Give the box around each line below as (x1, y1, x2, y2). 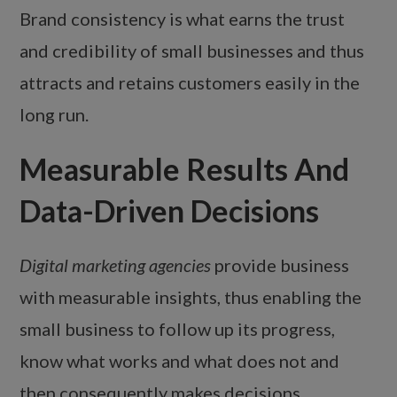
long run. (19, 104, 90, 126)
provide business (211, 254, 350, 276)
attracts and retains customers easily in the (19, 72, 361, 94)
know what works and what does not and (19, 350, 340, 372)
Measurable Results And (19, 151, 350, 188)
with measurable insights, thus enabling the (19, 286, 362, 308)
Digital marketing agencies (19, 254, 212, 276)
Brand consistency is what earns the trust (19, 8, 346, 30)
